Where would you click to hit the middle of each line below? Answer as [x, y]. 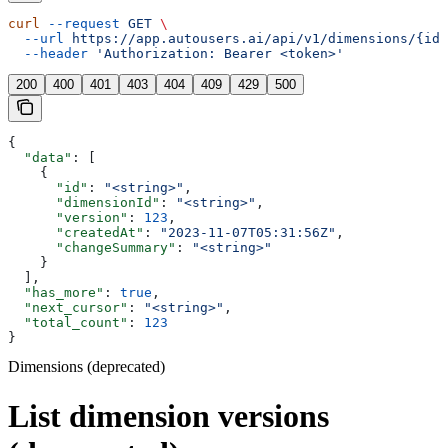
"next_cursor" [68, 308]
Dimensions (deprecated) [86, 367]
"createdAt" [76, 233]
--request [80, 24]
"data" [40, 158]
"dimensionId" [84, 203]
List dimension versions [168, 415]
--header [48, 54]
